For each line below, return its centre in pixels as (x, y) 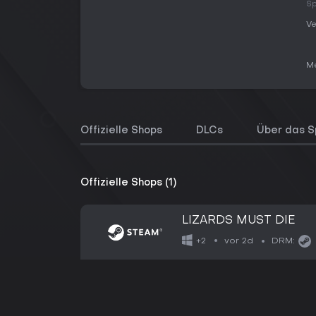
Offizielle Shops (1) (128, 183)
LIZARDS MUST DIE (239, 221)
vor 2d (239, 241)
